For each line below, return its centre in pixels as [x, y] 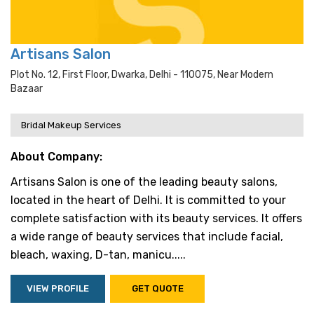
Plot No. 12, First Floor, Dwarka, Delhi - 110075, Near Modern [142, 75]
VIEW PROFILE [58, 288]
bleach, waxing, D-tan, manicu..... [98, 255]
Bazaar [27, 89]
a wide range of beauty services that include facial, [147, 237]
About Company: [56, 157]
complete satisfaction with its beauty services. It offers [156, 218]
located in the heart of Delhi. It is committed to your [148, 200]
